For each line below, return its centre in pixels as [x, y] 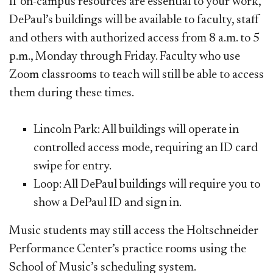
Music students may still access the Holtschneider [134, 231]
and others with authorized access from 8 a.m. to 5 [134, 38]
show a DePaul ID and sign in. [108, 203]
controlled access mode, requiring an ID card [146, 148]
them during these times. [72, 93]
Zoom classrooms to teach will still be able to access [136, 75]
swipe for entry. [73, 166]
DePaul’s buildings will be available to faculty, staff [134, 20]
